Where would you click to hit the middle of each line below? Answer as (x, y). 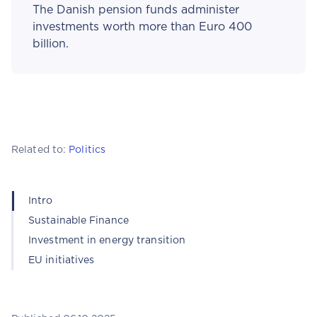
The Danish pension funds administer (136, 10)
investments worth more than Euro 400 (142, 27)
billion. (51, 44)
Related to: (40, 150)
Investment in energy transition (107, 241)
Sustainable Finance (79, 221)
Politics (87, 150)
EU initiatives (62, 260)
